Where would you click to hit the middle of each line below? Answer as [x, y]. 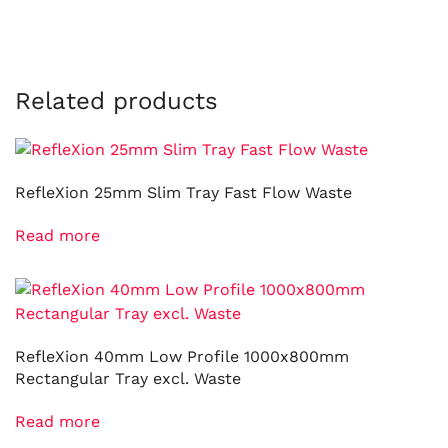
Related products [116, 101]
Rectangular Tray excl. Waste [128, 379]
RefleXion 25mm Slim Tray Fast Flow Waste [183, 193]
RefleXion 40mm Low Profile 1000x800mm [182, 357]
